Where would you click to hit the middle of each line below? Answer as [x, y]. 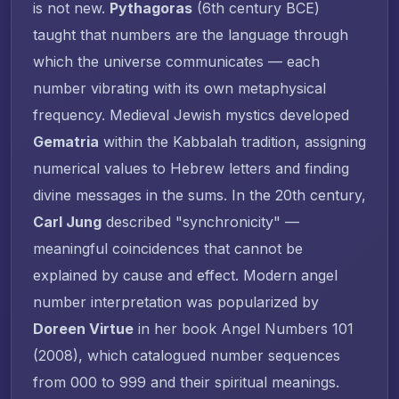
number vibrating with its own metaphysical [179, 88]
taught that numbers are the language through [191, 34]
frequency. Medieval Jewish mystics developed [191, 114]
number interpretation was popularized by [176, 301]
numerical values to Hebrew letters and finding [191, 168]
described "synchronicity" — [200, 221]
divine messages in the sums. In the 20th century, [199, 195]
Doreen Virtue [83, 328]
